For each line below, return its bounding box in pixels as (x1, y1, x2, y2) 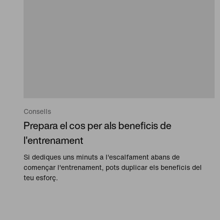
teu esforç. (24, 172, 58, 183)
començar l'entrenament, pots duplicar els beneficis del (24, 162, 202, 173)
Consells (24, 106, 51, 117)
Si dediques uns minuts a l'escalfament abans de (24, 152, 180, 163)
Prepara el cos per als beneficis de (24, 118, 171, 133)
